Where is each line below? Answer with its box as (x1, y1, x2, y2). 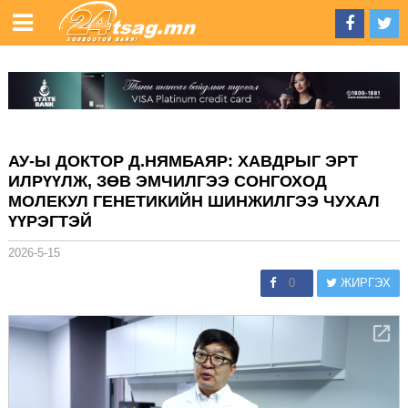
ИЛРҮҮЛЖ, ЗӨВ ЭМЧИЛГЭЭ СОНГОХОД (7, 171, 327, 190)
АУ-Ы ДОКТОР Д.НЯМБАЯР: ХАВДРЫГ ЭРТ (7, 151, 358, 170)
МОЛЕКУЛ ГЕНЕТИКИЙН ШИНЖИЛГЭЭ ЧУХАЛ (7, 191, 380, 210)
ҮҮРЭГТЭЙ (7, 211, 92, 230)
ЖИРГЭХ (337, 275, 392, 290)
